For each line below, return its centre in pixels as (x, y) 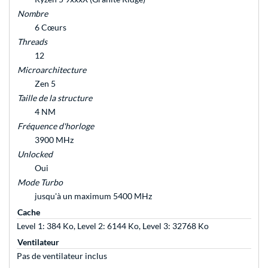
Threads (32, 42)
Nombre (33, 14)
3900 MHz (54, 140)
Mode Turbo (40, 182)
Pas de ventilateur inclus (62, 256)
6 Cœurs (51, 28)
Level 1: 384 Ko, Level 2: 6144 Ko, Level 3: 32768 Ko (113, 226)
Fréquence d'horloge (56, 126)
